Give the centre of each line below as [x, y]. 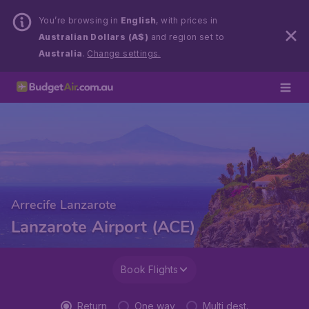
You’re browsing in [80, 20]
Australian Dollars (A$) [94, 37]
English [138, 20]
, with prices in [187, 20]
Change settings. [124, 53]
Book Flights [150, 269]
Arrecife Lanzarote [64, 205]
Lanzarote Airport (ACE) [103, 227]
